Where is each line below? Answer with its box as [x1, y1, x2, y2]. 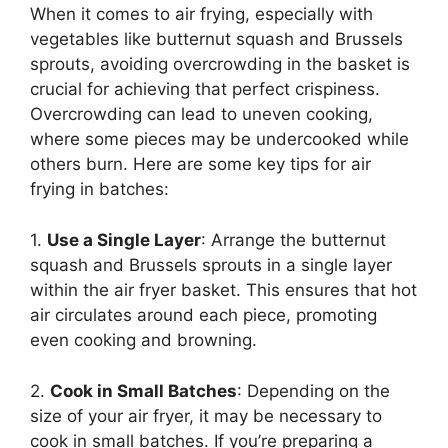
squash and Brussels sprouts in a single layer [30, 255, 392, 276]
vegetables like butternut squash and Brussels [30, 29, 403, 50]
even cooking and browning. [30, 330, 257, 351]
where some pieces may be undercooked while [30, 129, 409, 150]
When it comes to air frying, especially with [30, 4, 373, 25]
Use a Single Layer [47, 230, 201, 251]
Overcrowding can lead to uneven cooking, [30, 104, 373, 125]
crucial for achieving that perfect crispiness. [30, 79, 380, 100]
